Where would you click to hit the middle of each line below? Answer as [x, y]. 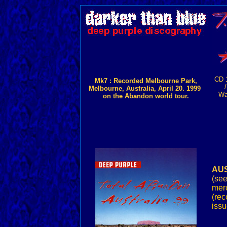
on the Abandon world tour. [146, 96]
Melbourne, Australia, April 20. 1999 [146, 88]
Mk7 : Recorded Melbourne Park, [146, 81]
